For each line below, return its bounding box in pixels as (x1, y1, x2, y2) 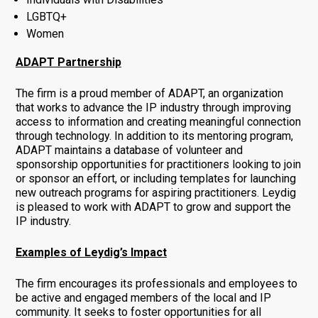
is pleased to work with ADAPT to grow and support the (15, 199, 291, 214)
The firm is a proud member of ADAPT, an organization (15, 86, 283, 100)
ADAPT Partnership (15, 55, 121, 69)
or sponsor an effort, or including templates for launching (15, 171, 296, 185)
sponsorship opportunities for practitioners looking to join (15, 157, 301, 171)
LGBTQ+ (26, 9, 67, 23)
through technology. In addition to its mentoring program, (15, 128, 293, 143)
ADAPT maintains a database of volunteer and (15, 143, 243, 157)
